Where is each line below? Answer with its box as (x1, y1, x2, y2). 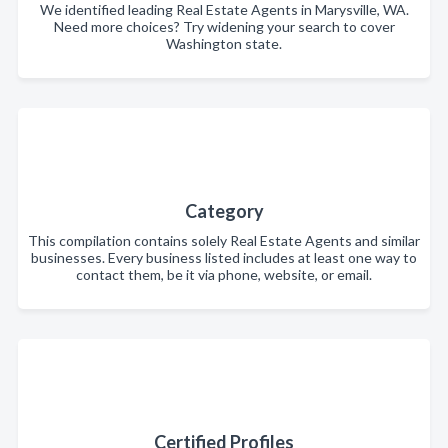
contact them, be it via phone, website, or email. (76, 266, 372, 284)
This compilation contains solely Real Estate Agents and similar (28, 232, 420, 250)
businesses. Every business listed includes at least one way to (31, 249, 417, 267)
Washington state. (166, 35, 282, 53)
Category (184, 200, 264, 223)
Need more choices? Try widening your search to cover (53, 18, 395, 36)
